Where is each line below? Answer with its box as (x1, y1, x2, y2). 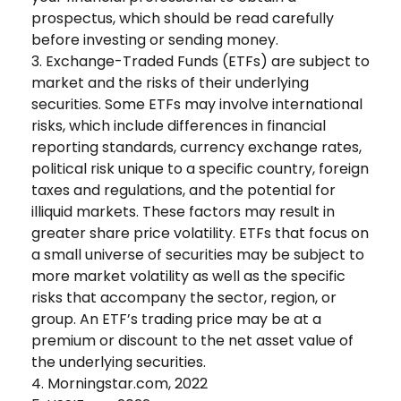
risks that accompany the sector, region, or (31, 287, 337, 309)
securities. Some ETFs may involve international (31, 94, 363, 115)
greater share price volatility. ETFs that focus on (31, 223, 369, 244)
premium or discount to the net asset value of (31, 330, 354, 352)
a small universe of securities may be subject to (31, 244, 364, 266)
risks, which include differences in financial (31, 115, 326, 137)
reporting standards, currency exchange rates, (31, 137, 362, 158)
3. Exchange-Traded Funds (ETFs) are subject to (31, 51, 370, 73)
